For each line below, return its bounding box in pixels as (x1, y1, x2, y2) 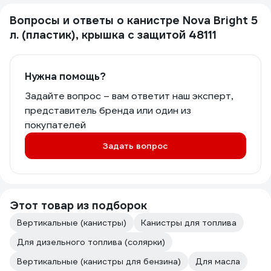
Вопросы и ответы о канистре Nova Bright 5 (10, 13, 258, 27)
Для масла (195, 256, 240, 267)
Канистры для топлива (141, 217, 237, 228)
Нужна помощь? (25, 70, 106, 83)
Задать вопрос (103, 140, 168, 151)
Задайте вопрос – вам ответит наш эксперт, (25, 90, 233, 102)
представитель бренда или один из (25, 104, 191, 117)
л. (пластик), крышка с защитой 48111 (10, 28, 217, 42)
